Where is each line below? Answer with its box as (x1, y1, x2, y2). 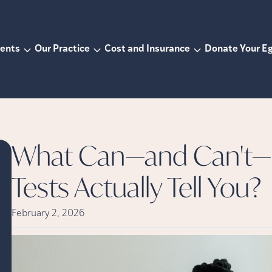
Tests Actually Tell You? (11, 169, 262, 205)
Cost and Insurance (104, 44, 190, 54)
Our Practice (34, 44, 90, 54)
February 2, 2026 (11, 209, 84, 219)
